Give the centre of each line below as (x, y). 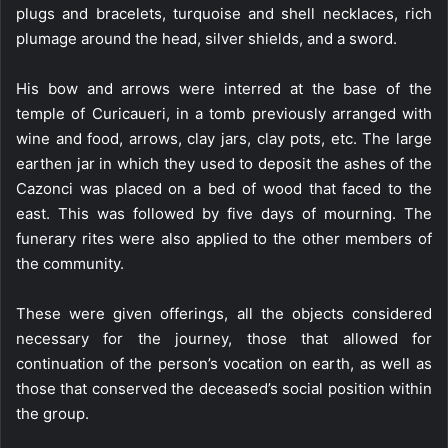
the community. (70, 263)
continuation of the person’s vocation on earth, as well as (224, 363)
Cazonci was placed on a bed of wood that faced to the (224, 188)
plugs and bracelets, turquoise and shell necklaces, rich (224, 13)
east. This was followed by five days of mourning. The (224, 213)
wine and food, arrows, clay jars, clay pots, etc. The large (224, 138)
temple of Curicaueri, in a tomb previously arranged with (224, 113)
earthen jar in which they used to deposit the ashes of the (224, 163)
